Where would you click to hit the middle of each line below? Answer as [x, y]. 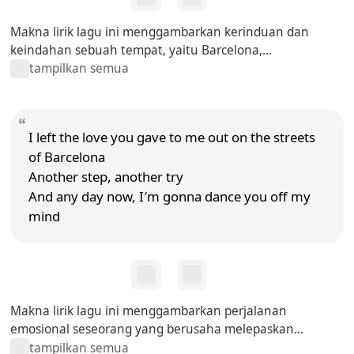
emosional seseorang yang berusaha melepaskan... [157, 330]
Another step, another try [105, 176]
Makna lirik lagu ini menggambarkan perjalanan [149, 311]
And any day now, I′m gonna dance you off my [169, 196]
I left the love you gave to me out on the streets [171, 137]
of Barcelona [66, 156]
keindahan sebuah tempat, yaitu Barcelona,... [141, 50]
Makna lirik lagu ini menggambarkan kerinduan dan [160, 32]
